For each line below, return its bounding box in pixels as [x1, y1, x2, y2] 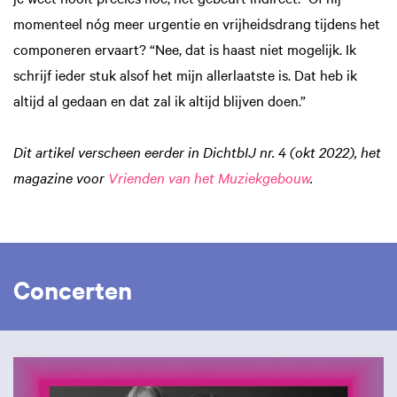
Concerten [13, 271, 132, 306]
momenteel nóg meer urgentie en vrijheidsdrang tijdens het [13, 12, 380, 33]
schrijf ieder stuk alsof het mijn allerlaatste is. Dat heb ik [13, 64, 357, 84]
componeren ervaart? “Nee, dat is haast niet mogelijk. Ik [13, 38, 356, 58]
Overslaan [12, 339, 60, 355]
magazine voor [13, 167, 108, 187]
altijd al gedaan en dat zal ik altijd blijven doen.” [13, 90, 306, 110]
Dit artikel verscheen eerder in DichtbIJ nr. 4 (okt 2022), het [13, 141, 381, 161]
